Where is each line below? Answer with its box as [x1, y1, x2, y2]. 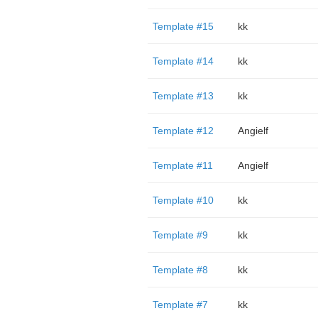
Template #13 [152, 90, 214, 102]
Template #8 [152, 264, 208, 275]
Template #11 [152, 160, 213, 171]
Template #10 [152, 194, 214, 206]
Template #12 [152, 125, 214, 136]
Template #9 [152, 229, 208, 241]
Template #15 [152, 21, 214, 32]
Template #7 [152, 299, 208, 310]
